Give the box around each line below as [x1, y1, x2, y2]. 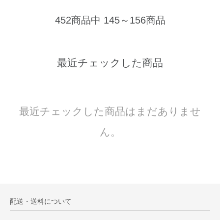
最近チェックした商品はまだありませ [19, 106, 201, 117]
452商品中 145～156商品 [55, 15, 165, 26]
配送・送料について [10, 197, 72, 205]
